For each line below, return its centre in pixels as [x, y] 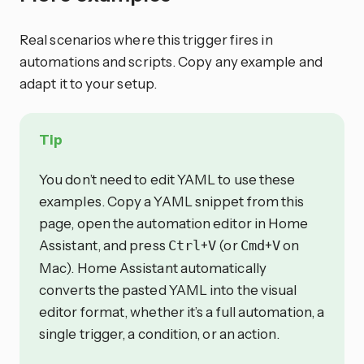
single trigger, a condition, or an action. [159, 333]
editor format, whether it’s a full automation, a [182, 311]
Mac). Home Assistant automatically [153, 267]
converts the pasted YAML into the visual [168, 289]
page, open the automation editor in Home [174, 223]
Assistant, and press [104, 245]
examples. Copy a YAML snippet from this [172, 201]
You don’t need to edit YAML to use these [167, 179]
